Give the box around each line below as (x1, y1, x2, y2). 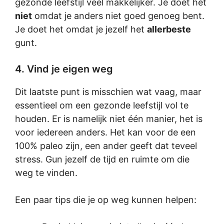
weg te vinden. (15, 167, 77, 178)
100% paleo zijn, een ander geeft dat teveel (15, 140, 197, 151)
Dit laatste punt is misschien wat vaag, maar (15, 86, 201, 97)
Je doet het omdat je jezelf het (15, 24, 147, 34)
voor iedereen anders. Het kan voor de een (15, 127, 196, 137)
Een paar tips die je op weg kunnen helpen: (15, 194, 196, 205)
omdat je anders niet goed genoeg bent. (32, 10, 204, 21)
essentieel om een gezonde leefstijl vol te (15, 100, 188, 110)
